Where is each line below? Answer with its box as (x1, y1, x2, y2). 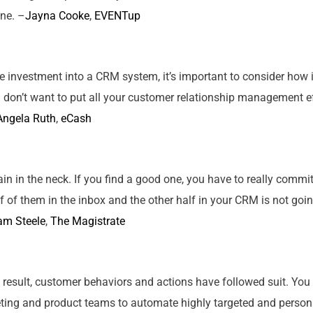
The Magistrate (50, 214, 125, 228)
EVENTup (94, 9, 140, 22)
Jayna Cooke (25, 9, 89, 22)
